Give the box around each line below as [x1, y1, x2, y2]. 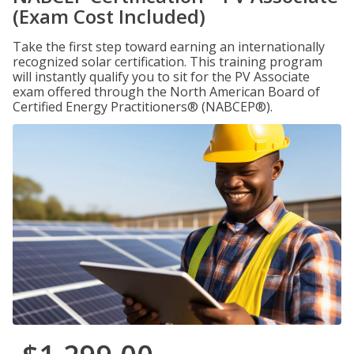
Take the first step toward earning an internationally [13, 38, 325, 55]
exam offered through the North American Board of [13, 83, 320, 100]
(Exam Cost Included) [13, 3, 205, 29]
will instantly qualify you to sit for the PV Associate [13, 68, 310, 85]
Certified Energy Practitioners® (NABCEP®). [13, 98, 273, 115]
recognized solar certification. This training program [13, 53, 322, 70]
